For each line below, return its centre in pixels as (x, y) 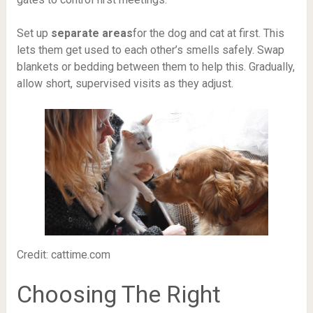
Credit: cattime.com (63, 255)
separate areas (92, 34)
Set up (34, 34)
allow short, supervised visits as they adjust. (125, 84)
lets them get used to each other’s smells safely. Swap (150, 50)
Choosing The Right (118, 294)
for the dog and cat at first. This (208, 34)
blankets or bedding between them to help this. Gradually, (155, 67)
